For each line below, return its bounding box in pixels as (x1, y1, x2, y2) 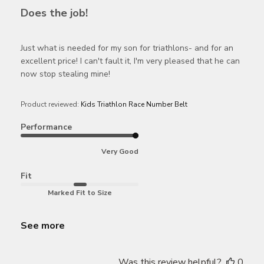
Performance (21, 121, 72, 133)
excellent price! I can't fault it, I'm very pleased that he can (21, 55, 240, 67)
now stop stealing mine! (21, 68, 110, 80)
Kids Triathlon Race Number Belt (81, 100, 187, 110)
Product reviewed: (21, 100, 81, 110)
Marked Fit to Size (47, 188, 112, 198)
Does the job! (21, 6, 88, 21)
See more (21, 219, 65, 233)
